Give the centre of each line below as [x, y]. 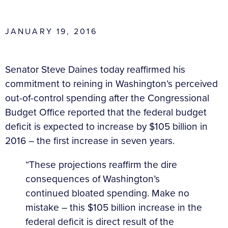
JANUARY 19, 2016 [51, 31]
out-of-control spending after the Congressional [107, 98]
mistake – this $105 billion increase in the [114, 208]
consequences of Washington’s [93, 179]
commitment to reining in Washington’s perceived [111, 83]
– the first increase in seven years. [100, 140]
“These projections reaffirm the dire [101, 165]
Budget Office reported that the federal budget [106, 112]
